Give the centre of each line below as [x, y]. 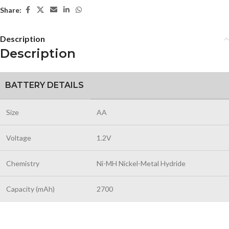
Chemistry [23, 163]
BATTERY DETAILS [44, 85]
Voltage [19, 138]
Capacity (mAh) [30, 189]
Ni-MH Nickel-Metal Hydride [141, 163]
